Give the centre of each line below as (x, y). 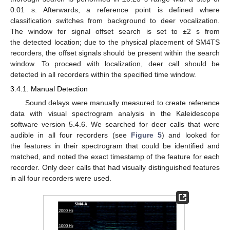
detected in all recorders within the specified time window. (103, 74)
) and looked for (191, 135)
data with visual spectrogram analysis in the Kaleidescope (115, 113)
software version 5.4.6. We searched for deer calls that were (115, 124)
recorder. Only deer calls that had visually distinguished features (115, 167)
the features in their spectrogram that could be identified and (115, 146)
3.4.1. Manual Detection (49, 89)
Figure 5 (146, 135)
